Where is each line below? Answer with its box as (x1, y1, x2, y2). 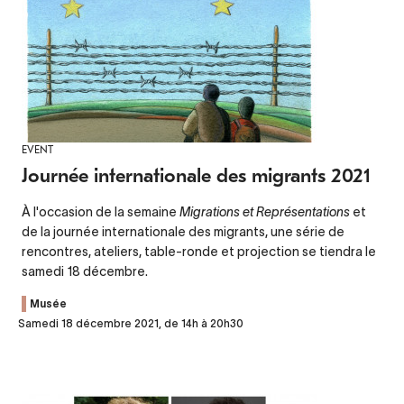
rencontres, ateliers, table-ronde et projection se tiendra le (22, 243, 376, 259)
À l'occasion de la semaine (22, 204, 179, 219)
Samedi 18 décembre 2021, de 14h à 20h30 (18, 317, 243, 329)
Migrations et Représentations (179, 204, 353, 219)
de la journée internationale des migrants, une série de (22, 224, 344, 239)
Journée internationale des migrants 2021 (22, 163, 371, 188)
